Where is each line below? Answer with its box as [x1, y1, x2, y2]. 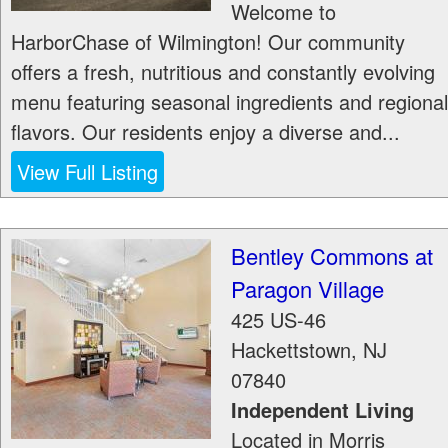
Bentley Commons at [231, 240, 433, 271]
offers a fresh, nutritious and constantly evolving [11, 57, 435, 86]
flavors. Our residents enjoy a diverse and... [11, 117, 400, 146]
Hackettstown [231, 335, 351, 364]
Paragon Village [231, 273, 384, 304]
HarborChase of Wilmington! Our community [11, 27, 405, 56]
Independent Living [231, 395, 414, 424]
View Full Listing [17, 157, 158, 186]
